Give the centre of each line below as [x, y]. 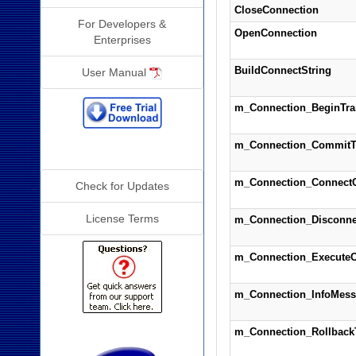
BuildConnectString [282, 70]
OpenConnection [275, 33]
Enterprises [122, 40]
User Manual [116, 72]
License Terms [122, 219]
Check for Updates [122, 186]
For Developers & [122, 24]
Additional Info [122, 153]
